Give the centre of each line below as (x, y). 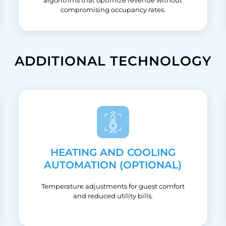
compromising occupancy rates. (113, 9)
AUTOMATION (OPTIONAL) (113, 165)
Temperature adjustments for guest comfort (113, 186)
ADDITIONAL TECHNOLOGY (113, 61)
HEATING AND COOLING (113, 152)
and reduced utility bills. (113, 195)
